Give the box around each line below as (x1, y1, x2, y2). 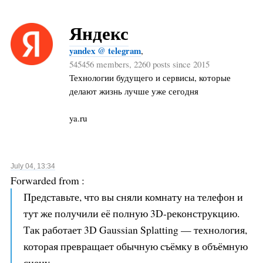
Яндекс (69, 19, 129, 46)
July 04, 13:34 (10, 162, 55, 171)
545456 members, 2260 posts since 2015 (69, 58, 210, 70)
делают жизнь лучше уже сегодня (69, 85, 198, 97)
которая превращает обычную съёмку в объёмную (23, 239, 248, 254)
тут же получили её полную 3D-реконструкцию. (23, 206, 240, 221)
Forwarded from (10, 173, 82, 188)
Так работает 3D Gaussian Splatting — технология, (23, 222, 247, 237)
